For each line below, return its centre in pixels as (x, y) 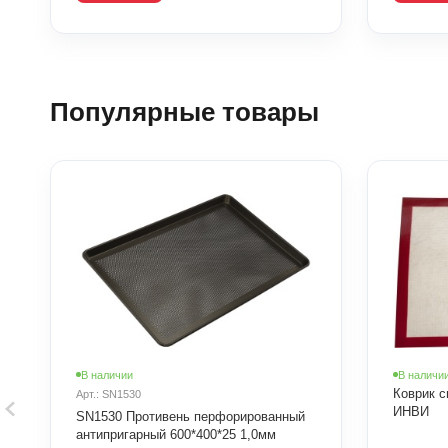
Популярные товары (184, 112)
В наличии (107, 374)
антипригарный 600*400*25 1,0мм (176, 434)
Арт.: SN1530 (108, 393)
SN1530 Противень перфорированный (190, 416)
